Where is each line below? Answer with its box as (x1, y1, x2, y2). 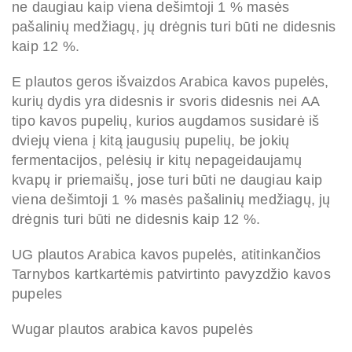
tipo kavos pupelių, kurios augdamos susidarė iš (12, 113, 320, 130)
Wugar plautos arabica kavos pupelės (12, 321, 253, 338)
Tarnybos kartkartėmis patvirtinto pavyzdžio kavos (12, 266, 331, 283)
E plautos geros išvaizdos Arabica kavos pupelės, (12, 74, 329, 90)
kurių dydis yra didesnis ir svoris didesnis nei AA (12, 93, 320, 110)
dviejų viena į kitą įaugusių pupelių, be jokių (12, 133, 290, 149)
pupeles (12, 286, 63, 302)
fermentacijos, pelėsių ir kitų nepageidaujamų (12, 152, 302, 169)
